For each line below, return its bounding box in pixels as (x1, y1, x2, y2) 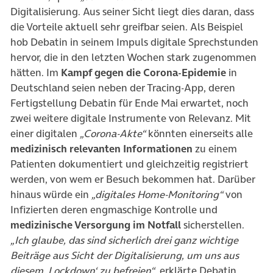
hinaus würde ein (10, 187, 91, 202)
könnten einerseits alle (146, 126, 253, 141)
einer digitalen (10, 126, 80, 141)
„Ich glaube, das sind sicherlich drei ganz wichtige (10, 233, 238, 248)
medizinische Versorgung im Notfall (10, 218, 181, 233)
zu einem (193, 141, 237, 157)
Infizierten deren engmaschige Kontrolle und (10, 202, 218, 218)
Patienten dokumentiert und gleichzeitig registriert (10, 157, 249, 172)
